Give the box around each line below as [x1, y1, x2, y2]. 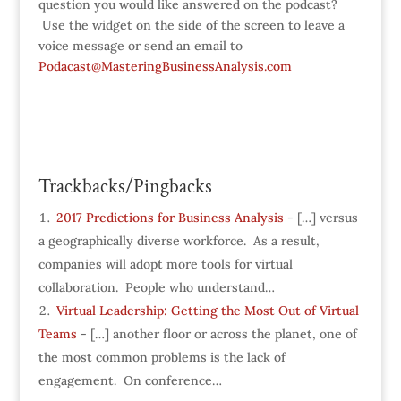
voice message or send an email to [38, 38, 243, 55]
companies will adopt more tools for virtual [38, 256, 293, 273]
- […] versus [283, 209, 358, 226]
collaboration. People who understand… [38, 279, 275, 296]
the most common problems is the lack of [38, 349, 286, 366]
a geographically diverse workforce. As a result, [38, 233, 320, 250]
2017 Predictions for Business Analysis [55, 209, 284, 226]
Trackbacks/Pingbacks [38, 174, 212, 200]
